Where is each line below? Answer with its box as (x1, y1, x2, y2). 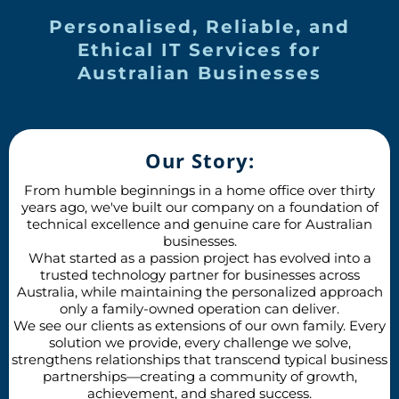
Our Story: (144, 146, 255, 174)
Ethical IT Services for (77, 38, 322, 61)
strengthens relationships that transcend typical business (12, 350, 387, 368)
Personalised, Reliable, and (49, 15, 350, 37)
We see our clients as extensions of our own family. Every (13, 316, 386, 334)
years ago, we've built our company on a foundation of (20, 198, 379, 216)
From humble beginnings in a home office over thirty (24, 181, 375, 199)
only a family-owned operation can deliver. (60, 299, 339, 317)
